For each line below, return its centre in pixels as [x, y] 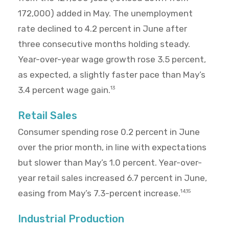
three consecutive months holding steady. [104, 44]
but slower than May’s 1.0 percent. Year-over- [110, 163]
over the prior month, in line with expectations [112, 147]
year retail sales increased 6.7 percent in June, [112, 178]
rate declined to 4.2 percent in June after [102, 29]
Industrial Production [71, 219]
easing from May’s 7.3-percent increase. [99, 193]
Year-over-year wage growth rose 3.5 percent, [112, 60]
